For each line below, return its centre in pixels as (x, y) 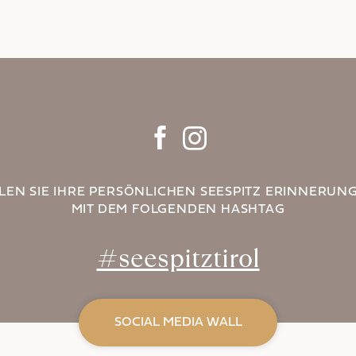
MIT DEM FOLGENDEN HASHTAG (178, 210)
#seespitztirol (178, 258)
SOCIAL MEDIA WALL (178, 323)
